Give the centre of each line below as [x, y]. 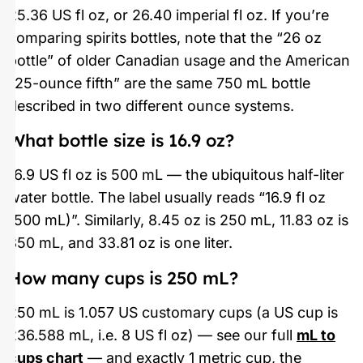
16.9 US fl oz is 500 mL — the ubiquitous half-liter [176, 175]
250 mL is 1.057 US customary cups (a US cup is [173, 312]
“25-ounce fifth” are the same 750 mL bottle [159, 83]
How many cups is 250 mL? [123, 277]
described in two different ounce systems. [151, 106]
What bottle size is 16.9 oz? [121, 140]
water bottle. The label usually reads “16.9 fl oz [167, 198]
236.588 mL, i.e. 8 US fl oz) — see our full [152, 335]
